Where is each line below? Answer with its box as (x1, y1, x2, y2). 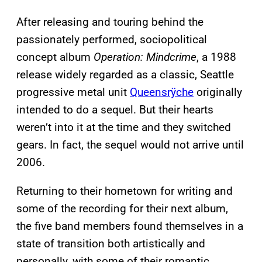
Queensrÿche (130, 85, 194, 99)
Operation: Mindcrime (94, 50, 196, 64)
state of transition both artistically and (16, 236, 205, 250)
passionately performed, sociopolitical (16, 32, 207, 46)
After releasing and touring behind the (16, 15, 204, 29)
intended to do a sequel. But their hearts (16, 102, 213, 116)
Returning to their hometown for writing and (16, 184, 233, 198)
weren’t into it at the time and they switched (16, 120, 231, 134)
